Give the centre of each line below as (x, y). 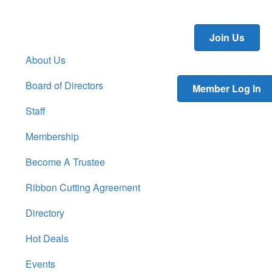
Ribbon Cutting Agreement (83, 187)
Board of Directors (64, 85)
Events (40, 264)
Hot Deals (47, 238)
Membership (52, 136)
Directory (45, 213)
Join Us (227, 37)
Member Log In (227, 88)
